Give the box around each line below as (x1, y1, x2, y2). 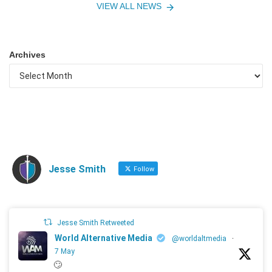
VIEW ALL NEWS (97, 1, 162, 12)
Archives (9, 50, 46, 60)
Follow (132, 165, 154, 174)
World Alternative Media (55, 233, 152, 243)
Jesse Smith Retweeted (57, 219, 135, 228)
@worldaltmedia (172, 234, 226, 243)
